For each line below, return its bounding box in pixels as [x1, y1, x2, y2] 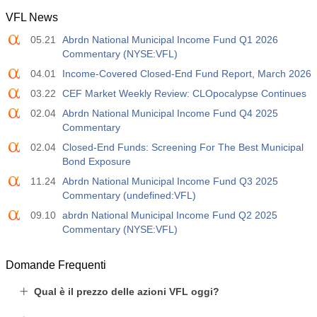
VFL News [6, 11, 58, 23]
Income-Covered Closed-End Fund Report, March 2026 [62, 68, 311, 79]
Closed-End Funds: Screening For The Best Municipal [62, 142, 304, 153]
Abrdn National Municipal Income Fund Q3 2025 [62, 175, 278, 187]
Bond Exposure [62, 156, 131, 167]
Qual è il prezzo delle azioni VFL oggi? [34, 286, 219, 297]
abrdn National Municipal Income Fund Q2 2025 [62, 209, 277, 221]
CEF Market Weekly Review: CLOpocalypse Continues [62, 88, 306, 99]
